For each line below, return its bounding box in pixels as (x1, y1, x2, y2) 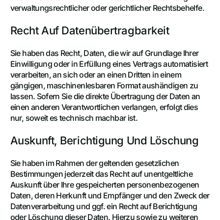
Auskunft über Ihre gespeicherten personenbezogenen (10, 179, 199, 190)
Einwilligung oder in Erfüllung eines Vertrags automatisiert (10, 58, 208, 69)
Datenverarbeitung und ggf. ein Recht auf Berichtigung (10, 201, 197, 211)
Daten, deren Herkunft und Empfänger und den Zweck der (10, 190, 210, 200)
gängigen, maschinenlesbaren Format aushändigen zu (10, 80, 198, 90)
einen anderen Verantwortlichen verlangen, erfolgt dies (10, 102, 198, 112)
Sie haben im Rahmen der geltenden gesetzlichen (10, 158, 179, 168)
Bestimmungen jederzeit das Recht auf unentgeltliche (10, 168, 193, 179)
